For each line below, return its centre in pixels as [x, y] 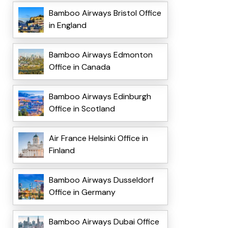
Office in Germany [82, 192]
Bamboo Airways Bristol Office [105, 13]
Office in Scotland [82, 109]
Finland [62, 151]
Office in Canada [79, 67]
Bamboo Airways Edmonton [101, 55]
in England [67, 25]
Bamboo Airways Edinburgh [100, 97]
